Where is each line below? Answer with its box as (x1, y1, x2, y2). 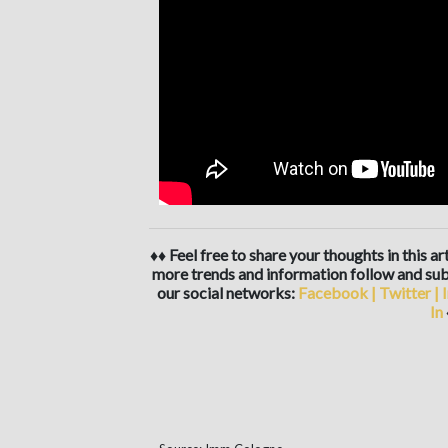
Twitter (378, 282, 434, 302)
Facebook (297, 282, 371, 302)
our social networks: (156, 282, 298, 302)
